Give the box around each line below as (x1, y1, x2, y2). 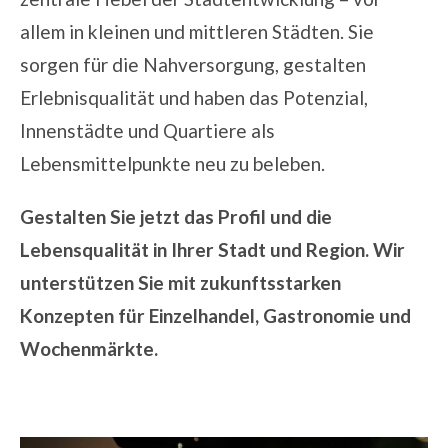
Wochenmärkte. (20, 336, 158, 360)
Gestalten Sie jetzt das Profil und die (20, 204, 332, 228)
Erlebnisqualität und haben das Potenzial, (20, 85, 368, 109)
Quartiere (163, 118, 247, 142)
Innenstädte (20, 118, 124, 142)
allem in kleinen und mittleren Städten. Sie (20, 19, 374, 43)
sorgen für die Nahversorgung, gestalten (20, 52, 366, 76)
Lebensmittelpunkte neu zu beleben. (20, 151, 325, 175)
